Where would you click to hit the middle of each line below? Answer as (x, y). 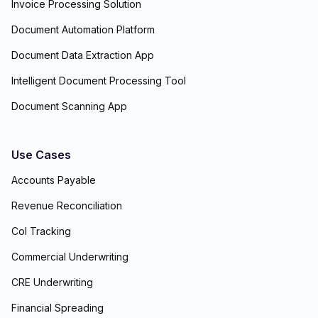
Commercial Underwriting (70, 256)
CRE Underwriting (52, 282)
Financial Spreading (57, 307)
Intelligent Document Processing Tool (99, 80)
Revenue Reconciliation (67, 205)
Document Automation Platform (83, 29)
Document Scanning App (69, 106)
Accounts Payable (54, 180)
